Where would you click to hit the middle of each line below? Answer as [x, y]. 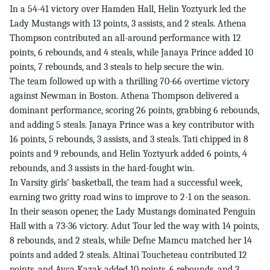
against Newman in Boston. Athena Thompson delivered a [124, 96]
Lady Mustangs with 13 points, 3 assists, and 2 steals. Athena [128, 24]
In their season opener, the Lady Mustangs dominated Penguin [133, 212]
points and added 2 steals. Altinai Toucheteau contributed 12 [128, 255]
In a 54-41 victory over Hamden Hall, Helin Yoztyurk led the [128, 9]
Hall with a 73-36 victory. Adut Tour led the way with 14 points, [134, 226]
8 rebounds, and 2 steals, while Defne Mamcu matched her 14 [131, 241]
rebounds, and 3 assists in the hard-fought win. [102, 168]
